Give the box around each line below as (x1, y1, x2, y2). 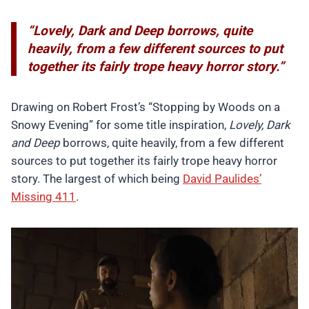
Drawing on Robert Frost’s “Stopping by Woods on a (11, 100, 280, 114)
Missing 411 (11, 190, 76, 204)
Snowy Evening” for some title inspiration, (11, 118, 229, 132)
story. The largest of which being (11, 172, 183, 186)
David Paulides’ (183, 172, 261, 186)
